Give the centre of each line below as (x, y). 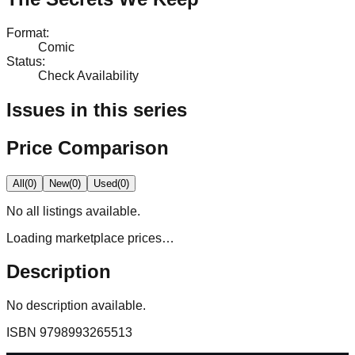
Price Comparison (88, 147)
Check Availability (88, 75)
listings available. (90, 211)
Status (24, 61)
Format (26, 32)
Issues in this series (97, 109)
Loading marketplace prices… (90, 238)
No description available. (76, 306)
